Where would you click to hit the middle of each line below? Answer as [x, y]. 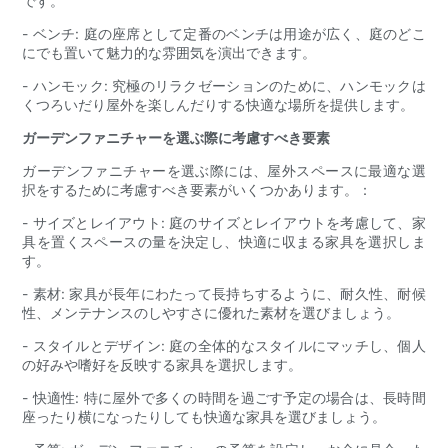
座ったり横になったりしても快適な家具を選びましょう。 [204, 417]
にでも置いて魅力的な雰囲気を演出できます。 [169, 53]
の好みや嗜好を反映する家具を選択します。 [162, 365]
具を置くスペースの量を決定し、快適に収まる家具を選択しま [224, 242]
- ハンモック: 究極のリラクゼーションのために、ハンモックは [224, 86]
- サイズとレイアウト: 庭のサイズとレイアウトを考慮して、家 [224, 223]
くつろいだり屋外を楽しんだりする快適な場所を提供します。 [218, 105]
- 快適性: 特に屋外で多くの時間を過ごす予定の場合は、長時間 [224, 398]
